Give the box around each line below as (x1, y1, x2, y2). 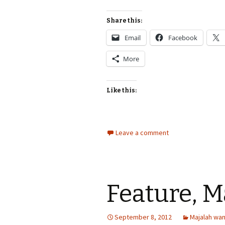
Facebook (168, 33, 197, 42)
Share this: (106, 17, 142, 24)
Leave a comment (116, 128, 169, 137)
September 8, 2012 (115, 212, 172, 221)
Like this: (106, 87, 137, 94)
